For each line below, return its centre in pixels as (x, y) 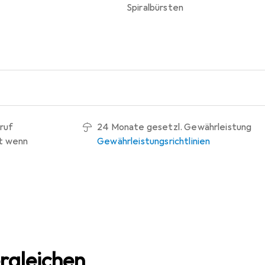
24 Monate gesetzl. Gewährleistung (174, 127)
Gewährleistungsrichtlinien (154, 141)
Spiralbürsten (155, 7)
